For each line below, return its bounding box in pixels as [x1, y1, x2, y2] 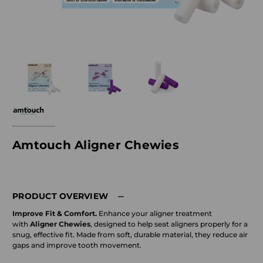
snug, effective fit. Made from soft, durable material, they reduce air [12, 230, 248, 239]
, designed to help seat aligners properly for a [90, 219, 248, 228]
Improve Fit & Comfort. [12, 208, 99, 218]
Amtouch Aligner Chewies [12, 137, 179, 152]
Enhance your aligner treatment [99, 208, 212, 218]
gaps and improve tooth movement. [12, 240, 141, 249]
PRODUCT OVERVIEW [12, 190, 108, 201]
